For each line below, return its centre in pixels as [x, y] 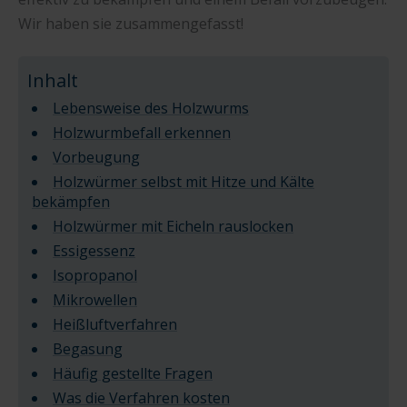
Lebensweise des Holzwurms [151, 109]
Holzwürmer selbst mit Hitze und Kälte [184, 182]
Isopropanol [95, 276]
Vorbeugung [96, 158]
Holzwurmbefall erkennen [142, 133]
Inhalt [53, 80]
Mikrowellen [95, 300]
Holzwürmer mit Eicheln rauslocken [173, 227]
